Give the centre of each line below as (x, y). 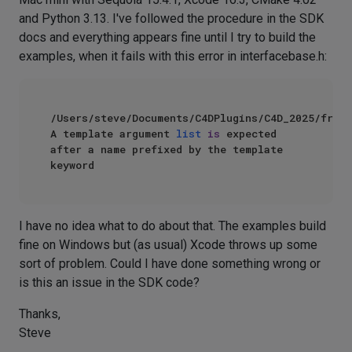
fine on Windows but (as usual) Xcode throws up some (168, 245)
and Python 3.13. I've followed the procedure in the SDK (171, 18)
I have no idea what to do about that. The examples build (172, 226)
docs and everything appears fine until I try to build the (167, 37)
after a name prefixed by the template (167, 149)
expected (248, 134)
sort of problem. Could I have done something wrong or (170, 264)
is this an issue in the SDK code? (109, 282)
